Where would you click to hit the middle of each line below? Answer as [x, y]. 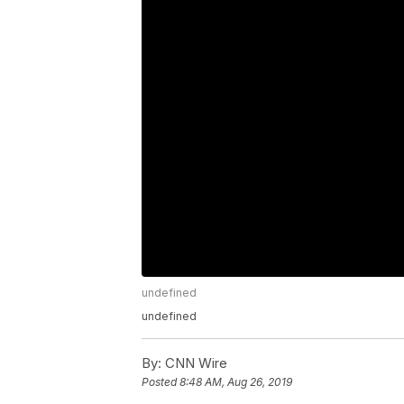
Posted [161, 382]
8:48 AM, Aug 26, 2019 [236, 382]
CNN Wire [194, 363]
